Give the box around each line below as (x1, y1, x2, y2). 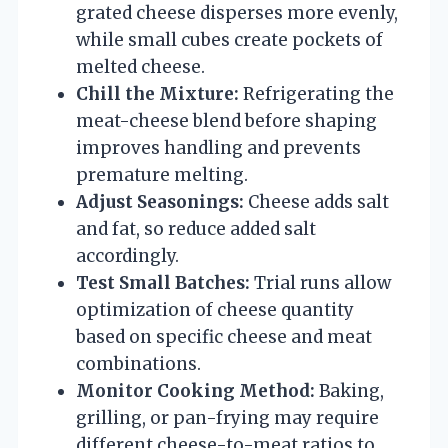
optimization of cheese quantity (76, 298, 354, 321)
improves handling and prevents (76, 136, 361, 159)
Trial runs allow (250, 271, 391, 294)
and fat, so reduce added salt (76, 217, 316, 240)
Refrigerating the (239, 82, 394, 105)
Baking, (315, 379, 384, 402)
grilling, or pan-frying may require (76, 406, 379, 429)
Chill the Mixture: (76, 82, 239, 105)
